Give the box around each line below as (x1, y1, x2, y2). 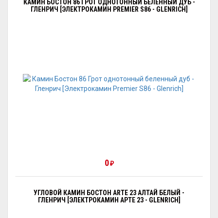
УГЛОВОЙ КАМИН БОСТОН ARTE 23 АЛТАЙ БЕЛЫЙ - (34, 189, 184, 197)
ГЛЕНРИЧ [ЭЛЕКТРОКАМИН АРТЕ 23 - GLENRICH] (37, 196, 181, 204)
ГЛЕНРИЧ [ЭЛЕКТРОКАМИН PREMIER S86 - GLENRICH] (30, 5, 188, 13)
